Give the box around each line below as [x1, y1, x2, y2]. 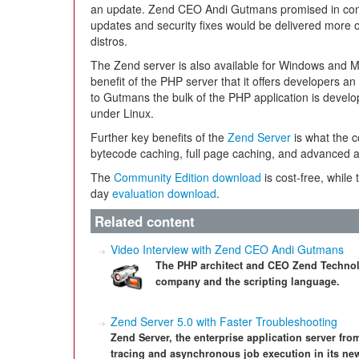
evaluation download [112, 185, 216, 201]
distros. [91, 33, 127, 49]
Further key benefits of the [91, 129, 228, 145]
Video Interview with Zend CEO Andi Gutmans [111, 241, 344, 257]
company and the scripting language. [155, 274, 341, 288]
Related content [95, 212, 195, 231]
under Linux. [91, 105, 154, 121]
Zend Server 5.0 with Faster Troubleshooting [111, 313, 337, 329]
